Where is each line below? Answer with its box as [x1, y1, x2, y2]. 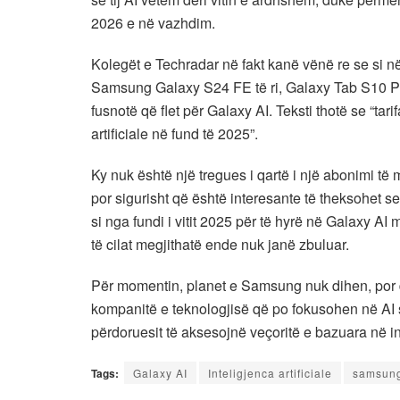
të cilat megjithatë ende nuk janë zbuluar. [91, 233, 349, 254]
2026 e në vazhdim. [91, 12, 215, 33]
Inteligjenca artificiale [208, 364, 332, 380]
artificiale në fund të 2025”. [91, 122, 258, 144]
